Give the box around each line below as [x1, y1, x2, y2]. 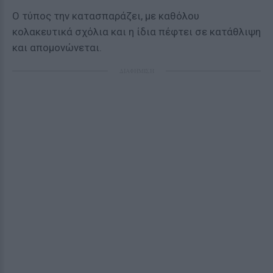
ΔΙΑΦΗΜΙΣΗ [119, 66, 154, 76]
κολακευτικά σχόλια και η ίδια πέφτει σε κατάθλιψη [12, 26, 261, 38]
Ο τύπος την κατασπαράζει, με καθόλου [12, 10, 199, 23]
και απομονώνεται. [12, 41, 102, 54]
